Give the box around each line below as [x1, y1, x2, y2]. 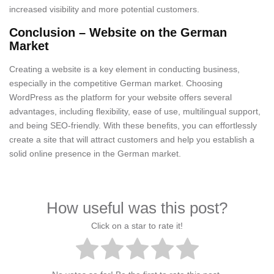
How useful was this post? [46, 199, 228, 217]
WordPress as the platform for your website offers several [9, 92, 232, 102]
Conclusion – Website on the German [9, 26, 227, 39]
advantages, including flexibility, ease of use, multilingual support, [9, 106, 261, 116]
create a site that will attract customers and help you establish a [9, 135, 254, 144]
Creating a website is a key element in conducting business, [9, 64, 240, 74]
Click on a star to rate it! [91, 221, 183, 231]
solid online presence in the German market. [9, 149, 181, 158]
